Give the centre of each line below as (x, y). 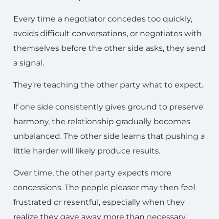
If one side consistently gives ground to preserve (108, 107)
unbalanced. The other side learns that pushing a (109, 136)
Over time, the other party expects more (92, 173)
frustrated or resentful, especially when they (99, 202)
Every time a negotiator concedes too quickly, (103, 19)
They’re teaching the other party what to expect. (108, 85)
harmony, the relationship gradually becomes (102, 121)
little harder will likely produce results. (87, 151)
